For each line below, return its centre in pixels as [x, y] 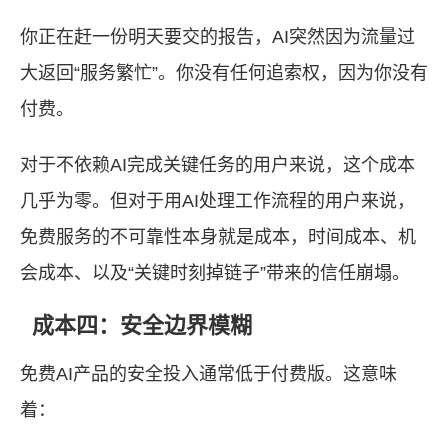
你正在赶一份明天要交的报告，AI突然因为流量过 [217, 37]
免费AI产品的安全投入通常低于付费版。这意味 [208, 374]
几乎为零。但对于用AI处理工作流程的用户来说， [217, 201]
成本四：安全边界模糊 [142, 325]
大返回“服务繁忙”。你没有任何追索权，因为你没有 [224, 73]
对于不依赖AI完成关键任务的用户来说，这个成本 [217, 165]
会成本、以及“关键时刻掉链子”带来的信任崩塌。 [215, 273]
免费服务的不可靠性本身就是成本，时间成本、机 [218, 237]
